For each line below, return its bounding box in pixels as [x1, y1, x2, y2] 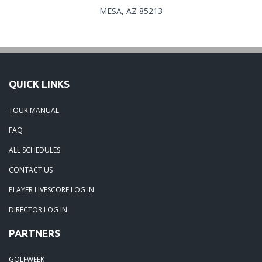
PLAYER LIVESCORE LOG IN [9, 184, 94, 195]
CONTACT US [9, 164, 53, 175]
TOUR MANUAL [9, 105, 59, 115]
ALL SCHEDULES [9, 144, 60, 155]
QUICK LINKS [9, 78, 70, 89]
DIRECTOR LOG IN [9, 204, 67, 215]
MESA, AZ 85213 [99, 5, 163, 16]
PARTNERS [9, 227, 60, 239]
